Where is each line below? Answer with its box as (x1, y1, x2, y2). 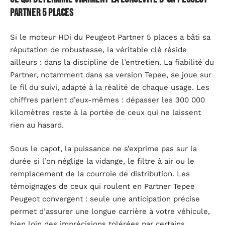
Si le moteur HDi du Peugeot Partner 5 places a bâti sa (10, 32, 210, 42)
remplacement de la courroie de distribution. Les (10, 169, 190, 179)
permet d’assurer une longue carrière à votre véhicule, (10, 207, 210, 216)
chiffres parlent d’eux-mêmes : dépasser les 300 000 (10, 95, 205, 104)
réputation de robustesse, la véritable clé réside (10, 45, 187, 54)
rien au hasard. (10, 120, 64, 130)
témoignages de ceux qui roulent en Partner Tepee (10, 182, 195, 191)
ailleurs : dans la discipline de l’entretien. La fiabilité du (10, 57, 214, 67)
